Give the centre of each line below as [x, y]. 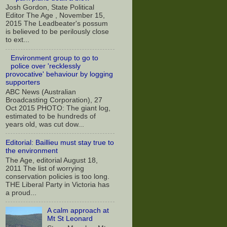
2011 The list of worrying [45, 168]
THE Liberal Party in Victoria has [58, 184]
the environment [32, 150]
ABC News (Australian [41, 92]
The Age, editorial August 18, [52, 160]
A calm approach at [78, 211]
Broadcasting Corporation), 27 [54, 100]
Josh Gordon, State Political [50, 8]
